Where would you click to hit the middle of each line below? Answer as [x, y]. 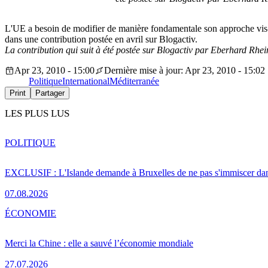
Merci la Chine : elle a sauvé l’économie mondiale [99, 243]
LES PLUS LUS [37, 114]
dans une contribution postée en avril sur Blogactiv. [101, 39]
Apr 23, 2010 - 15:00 [54, 71]
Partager [50, 93]
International [86, 81]
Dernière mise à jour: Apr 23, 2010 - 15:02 [185, 71]
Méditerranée [134, 81]
